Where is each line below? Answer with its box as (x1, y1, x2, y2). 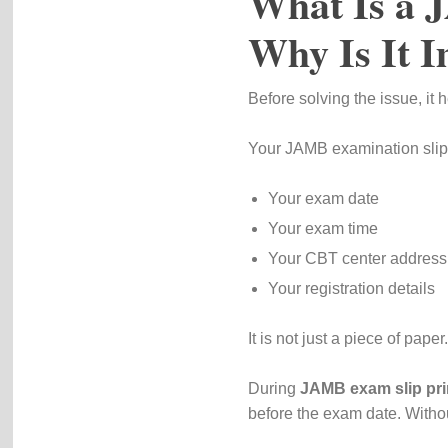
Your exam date (267, 190, 379, 207)
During (247, 380, 300, 397)
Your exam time (267, 220, 378, 237)
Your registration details (267, 280, 435, 297)
